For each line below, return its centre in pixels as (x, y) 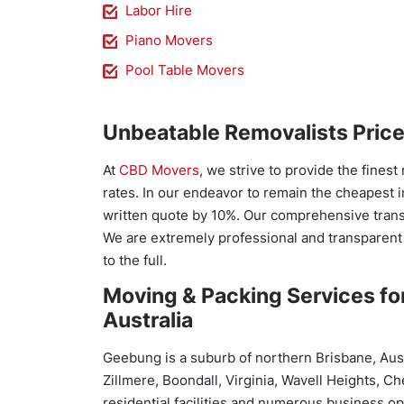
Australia (148, 320)
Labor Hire (159, 10)
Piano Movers (169, 40)
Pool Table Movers (185, 70)
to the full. (135, 260)
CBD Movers (159, 170)
